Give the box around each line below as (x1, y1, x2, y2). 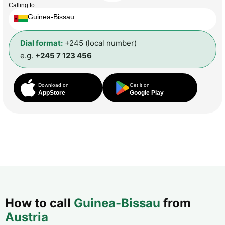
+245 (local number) (63, 38, 137, 48)
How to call (5, 195, 74, 210)
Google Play (130, 89, 164, 96)
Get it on (130, 82, 150, 88)
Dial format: (20, 38, 63, 48)
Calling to (9, 1, 35, 9)
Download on (38, 82, 69, 88)
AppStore (38, 89, 65, 96)
